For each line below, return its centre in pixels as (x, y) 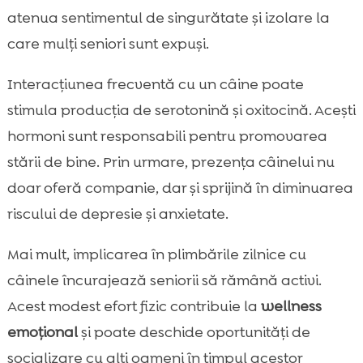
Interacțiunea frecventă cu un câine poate (155, 85)
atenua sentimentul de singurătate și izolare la (168, 18)
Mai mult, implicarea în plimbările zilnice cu (156, 255)
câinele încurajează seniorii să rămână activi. (164, 281)
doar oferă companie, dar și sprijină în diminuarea (180, 188)
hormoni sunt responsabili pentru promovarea (167, 137)
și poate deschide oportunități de (194, 333)
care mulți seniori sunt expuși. (108, 44)
